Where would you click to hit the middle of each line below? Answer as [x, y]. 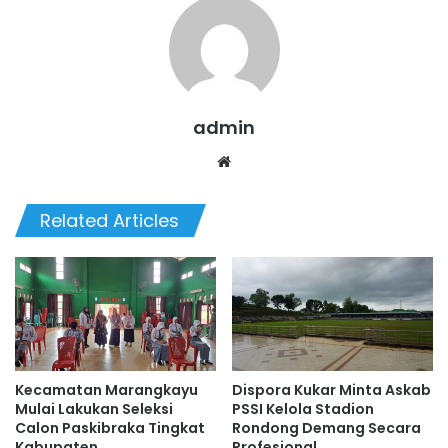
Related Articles [109, 221]
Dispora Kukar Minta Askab [331, 389]
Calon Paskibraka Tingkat [110, 427]
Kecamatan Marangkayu [106, 389]
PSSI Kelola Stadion [303, 408]
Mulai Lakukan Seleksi [94, 408]
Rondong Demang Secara [326, 427]
